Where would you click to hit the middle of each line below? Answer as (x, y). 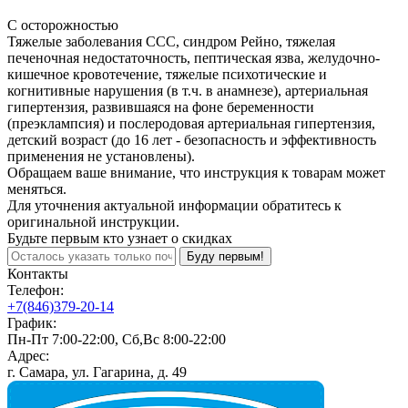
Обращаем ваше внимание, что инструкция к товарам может (196, 173)
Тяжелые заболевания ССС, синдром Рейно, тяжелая (171, 41)
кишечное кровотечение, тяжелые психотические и (167, 74)
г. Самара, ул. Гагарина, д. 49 (97, 372)
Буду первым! (225, 256)
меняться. (37, 189)
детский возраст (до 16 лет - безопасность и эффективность (192, 140)
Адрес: (28, 356)
